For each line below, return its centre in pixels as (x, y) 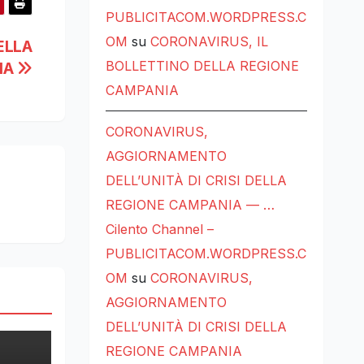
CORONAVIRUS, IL (209, 42)
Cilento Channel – (159, 230)
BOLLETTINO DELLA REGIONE (202, 66)
